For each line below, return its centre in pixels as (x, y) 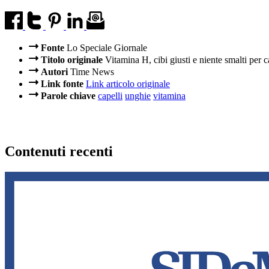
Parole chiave (68, 96)
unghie (138, 96)
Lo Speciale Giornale (106, 48)
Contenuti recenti (59, 152)
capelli (110, 96)
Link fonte (62, 84)
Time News (91, 72)
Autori (54, 72)
